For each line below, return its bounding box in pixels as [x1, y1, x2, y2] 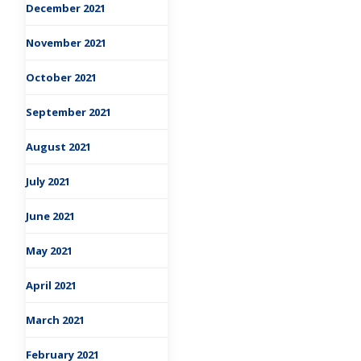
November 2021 [26, 35, 106, 51]
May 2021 [26, 243, 73, 259]
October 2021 [26, 70, 97, 85]
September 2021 [26, 105, 111, 120]
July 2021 [26, 174, 70, 189]
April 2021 [26, 278, 77, 293]
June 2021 [26, 209, 75, 224]
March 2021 [26, 313, 85, 328]
